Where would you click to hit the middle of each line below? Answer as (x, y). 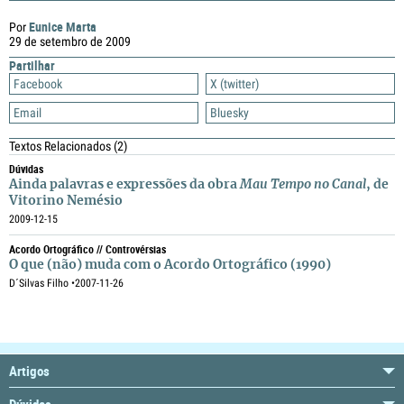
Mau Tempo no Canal (303, 185)
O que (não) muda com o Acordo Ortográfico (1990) (170, 265)
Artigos (29, 371)
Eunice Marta (63, 27)
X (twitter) (234, 84)
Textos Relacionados (61, 146)
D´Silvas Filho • (42, 283)
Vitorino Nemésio (66, 201)
